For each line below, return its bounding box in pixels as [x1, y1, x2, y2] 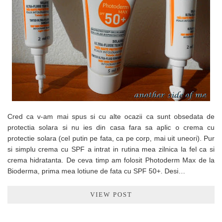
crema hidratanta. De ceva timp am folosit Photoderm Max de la [7, 156, 215, 164]
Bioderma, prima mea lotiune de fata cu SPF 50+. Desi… [7, 166, 185, 175]
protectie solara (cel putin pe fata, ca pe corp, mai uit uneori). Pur [7, 134, 215, 142]
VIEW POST [90, 190, 132, 198]
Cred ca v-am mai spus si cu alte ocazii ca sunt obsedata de [7, 112, 215, 120]
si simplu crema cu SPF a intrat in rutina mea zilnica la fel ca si [7, 145, 215, 153]
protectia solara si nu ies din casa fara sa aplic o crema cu [7, 123, 215, 131]
